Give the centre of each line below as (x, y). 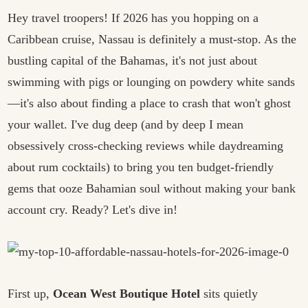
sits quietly (229, 294)
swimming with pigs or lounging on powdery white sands (152, 82)
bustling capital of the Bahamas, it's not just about (133, 60)
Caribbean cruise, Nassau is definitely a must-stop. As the (152, 39)
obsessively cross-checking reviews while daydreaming (146, 146)
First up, (31, 294)
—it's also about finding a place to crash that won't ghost (150, 103)
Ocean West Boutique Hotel (127, 294)
